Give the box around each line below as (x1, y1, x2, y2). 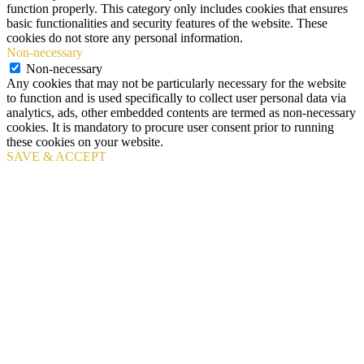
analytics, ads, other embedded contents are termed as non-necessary (6, 106, 356, 120)
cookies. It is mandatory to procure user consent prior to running (6, 120, 334, 135)
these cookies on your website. (6, 135, 163, 149)
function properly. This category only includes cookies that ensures (6, 2, 348, 16)
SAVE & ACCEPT (6, 149, 106, 164)
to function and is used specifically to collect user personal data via (6, 91, 346, 106)
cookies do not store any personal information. (6, 31, 243, 45)
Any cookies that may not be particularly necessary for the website (6, 76, 346, 91)
